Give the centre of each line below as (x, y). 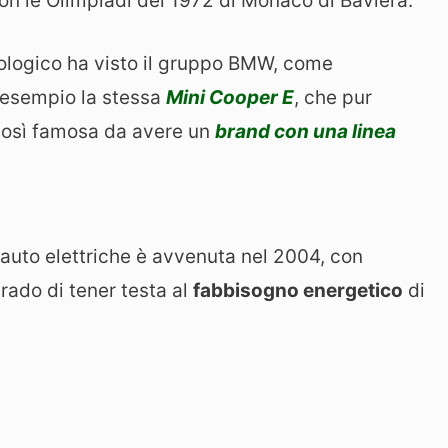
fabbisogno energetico (298, 290)
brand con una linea (305, 131)
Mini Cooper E (230, 97)
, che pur (333, 97)
